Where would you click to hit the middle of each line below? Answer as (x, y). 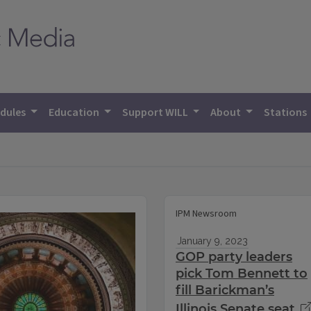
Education (75, 112)
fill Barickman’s (225, 291)
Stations (287, 112)
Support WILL (156, 112)
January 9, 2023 (212, 241)
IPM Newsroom (206, 214)
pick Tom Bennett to (242, 274)
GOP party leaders (234, 257)
